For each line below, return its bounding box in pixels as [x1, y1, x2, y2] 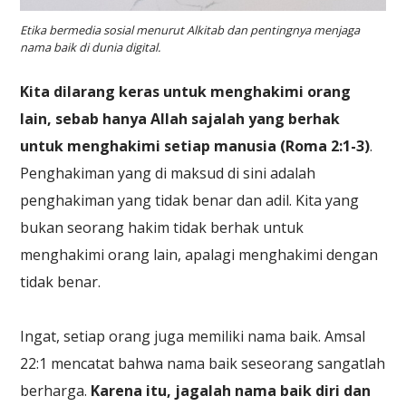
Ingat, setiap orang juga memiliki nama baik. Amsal [20, 325, 366, 346]
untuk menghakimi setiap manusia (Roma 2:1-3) [20, 135, 371, 156]
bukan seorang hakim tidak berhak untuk [20, 217, 304, 237]
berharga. [20, 380, 92, 401]
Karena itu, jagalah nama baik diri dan [91, 380, 372, 401]
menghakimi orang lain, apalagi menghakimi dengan [20, 244, 379, 265]
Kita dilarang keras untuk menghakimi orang [20, 81, 352, 101]
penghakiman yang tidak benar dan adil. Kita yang [20, 189, 360, 210]
